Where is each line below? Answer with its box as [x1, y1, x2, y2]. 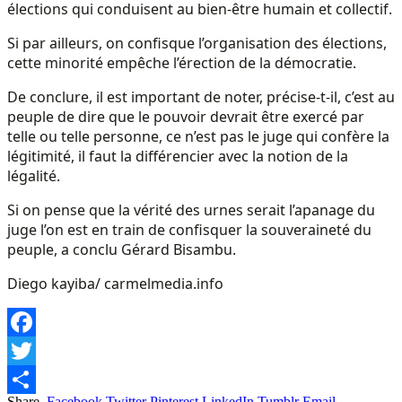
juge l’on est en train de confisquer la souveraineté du [7, 219, 371, 240]
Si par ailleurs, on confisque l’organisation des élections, [7, 32, 387, 53]
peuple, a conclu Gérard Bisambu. [7, 239, 236, 259]
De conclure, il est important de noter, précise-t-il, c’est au [7, 86, 395, 107]
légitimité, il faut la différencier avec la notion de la [7, 145, 348, 166]
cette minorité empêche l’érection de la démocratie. [7, 52, 356, 73]
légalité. [7, 165, 60, 186]
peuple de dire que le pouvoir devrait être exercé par [7, 106, 364, 127]
